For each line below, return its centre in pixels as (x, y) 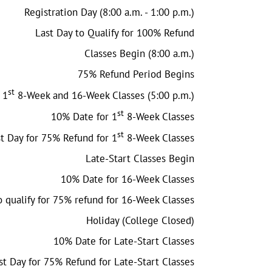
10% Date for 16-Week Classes (127, 179)
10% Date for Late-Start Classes (124, 241)
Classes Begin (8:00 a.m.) (139, 53)
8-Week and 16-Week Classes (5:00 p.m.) (104, 95)
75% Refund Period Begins (136, 74)
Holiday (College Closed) (140, 220)
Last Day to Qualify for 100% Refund (115, 32)
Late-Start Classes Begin (140, 158)
